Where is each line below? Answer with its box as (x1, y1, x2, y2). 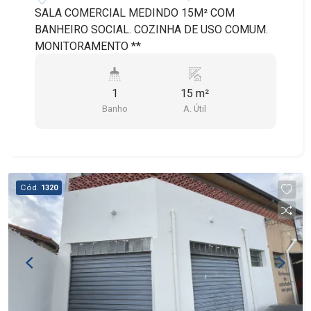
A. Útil (183, 103, 207, 115)
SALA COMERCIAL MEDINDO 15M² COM (35, 6, 235, 20)
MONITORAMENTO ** (35, 40, 142, 53)
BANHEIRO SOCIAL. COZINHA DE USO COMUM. (35, 23, 269, 37)
